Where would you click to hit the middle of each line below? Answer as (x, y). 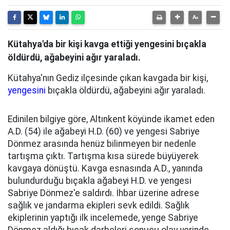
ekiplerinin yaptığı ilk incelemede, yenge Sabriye (103, 218)
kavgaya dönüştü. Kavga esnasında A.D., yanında (105, 169)
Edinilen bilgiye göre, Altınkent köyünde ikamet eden (111, 119)
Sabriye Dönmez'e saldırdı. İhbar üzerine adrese (103, 193)
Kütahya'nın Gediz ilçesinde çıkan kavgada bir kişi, (108, 78)
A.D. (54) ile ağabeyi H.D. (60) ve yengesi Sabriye (104, 132)
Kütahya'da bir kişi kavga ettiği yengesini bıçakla (107, 44)
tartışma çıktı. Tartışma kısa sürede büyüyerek (103, 156)
